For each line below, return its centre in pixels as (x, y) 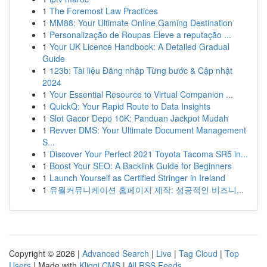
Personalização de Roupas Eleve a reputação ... (140, 35)
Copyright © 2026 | (46, 253)
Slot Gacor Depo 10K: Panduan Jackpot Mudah (139, 118)
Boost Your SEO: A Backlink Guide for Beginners (141, 166)
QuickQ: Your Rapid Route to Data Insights (130, 106)
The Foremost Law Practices (104, 11)
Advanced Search (116, 253)
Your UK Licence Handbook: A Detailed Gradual (139, 46)
